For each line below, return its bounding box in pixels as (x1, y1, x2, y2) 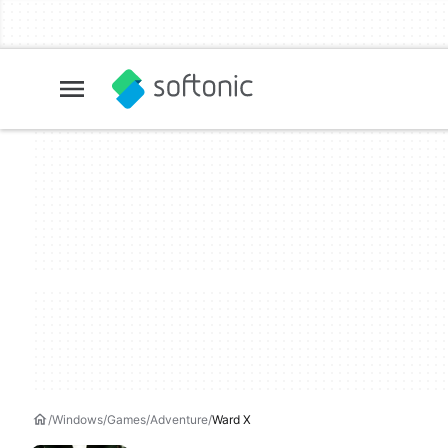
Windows (52, 412, 103, 427)
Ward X (212, 412, 251, 427)
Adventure (150, 412, 208, 427)
